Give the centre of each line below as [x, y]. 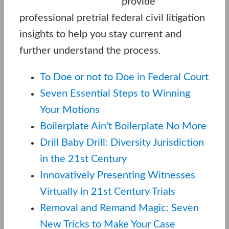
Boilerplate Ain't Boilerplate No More [123, 126]
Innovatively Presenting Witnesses [118, 175]
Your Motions [70, 110]
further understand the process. [90, 50]
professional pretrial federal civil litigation [112, 18]
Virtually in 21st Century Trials [108, 191]
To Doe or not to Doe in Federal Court [124, 77]
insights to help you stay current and [100, 34]
